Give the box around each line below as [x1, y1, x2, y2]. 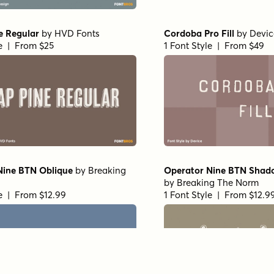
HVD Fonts [54, 28, 100, 40]
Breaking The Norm [177, 177, 259, 189]
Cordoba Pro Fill [164, 28, 234, 40]
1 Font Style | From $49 [164, 40, 264, 52]
